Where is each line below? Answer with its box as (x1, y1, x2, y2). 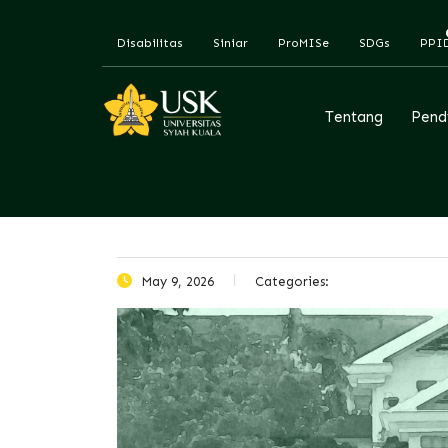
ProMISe (278, 36, 329, 50)
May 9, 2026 (137, 274, 214, 290)
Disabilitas (117, 36, 183, 50)
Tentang (324, 108, 383, 127)
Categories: (255, 274, 329, 290)
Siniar (213, 36, 248, 50)
